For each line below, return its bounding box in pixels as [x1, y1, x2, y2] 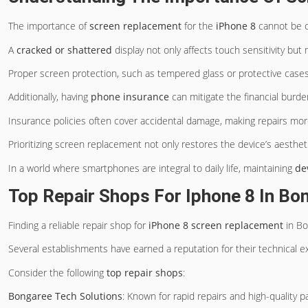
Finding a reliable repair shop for [8, 218, 148, 232]
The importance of [8, 19, 89, 33]
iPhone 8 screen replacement [148, 218, 283, 232]
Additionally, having [8, 90, 91, 104]
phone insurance [91, 90, 169, 104]
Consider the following [8, 265, 107, 279]
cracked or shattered [16, 43, 112, 56]
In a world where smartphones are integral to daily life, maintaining [8, 161, 295, 175]
